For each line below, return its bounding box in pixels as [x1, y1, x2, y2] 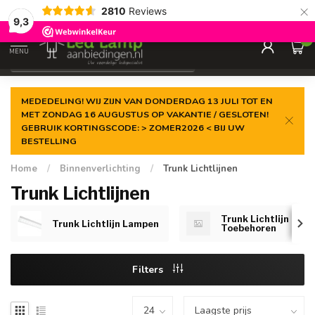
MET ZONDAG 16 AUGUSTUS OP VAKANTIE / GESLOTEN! [21, 108, 269, 120]
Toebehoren [221, 223, 276, 233]
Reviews [128, 4, 167, 17]
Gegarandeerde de [30, 6, 110, 18]
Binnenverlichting [60, 162, 141, 175]
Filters [132, 263, 166, 276]
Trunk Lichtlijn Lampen [52, 218, 159, 229]
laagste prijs [110, 6, 165, 18]
